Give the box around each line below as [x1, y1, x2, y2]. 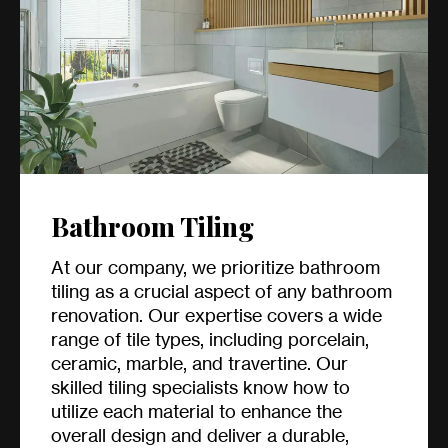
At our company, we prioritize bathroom [51, 256, 380, 279]
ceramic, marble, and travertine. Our [51, 352, 348, 375]
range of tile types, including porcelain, [51, 328, 369, 351]
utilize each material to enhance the [51, 400, 342, 423]
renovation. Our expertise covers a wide [51, 304, 382, 327]
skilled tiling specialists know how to [51, 376, 350, 399]
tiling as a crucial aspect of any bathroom [51, 280, 392, 303]
